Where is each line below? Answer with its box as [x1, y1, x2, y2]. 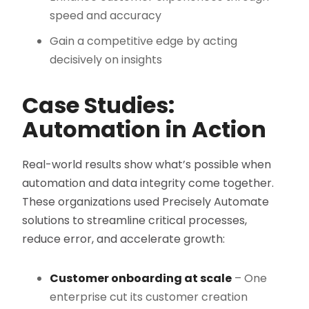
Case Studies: [22, 90, 175, 121]
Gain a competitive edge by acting [50, 33, 238, 50]
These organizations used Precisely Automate [22, 194, 270, 210]
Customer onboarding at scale [50, 270, 232, 287]
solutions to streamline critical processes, [22, 212, 248, 229]
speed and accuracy [50, 8, 162, 24]
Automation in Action [22, 114, 267, 146]
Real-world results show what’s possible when [22, 157, 272, 173]
